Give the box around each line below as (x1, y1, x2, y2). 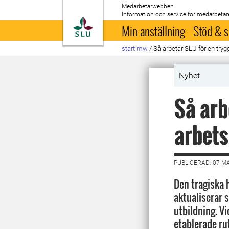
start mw (122, 44, 148, 52)
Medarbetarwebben (122, 3, 174, 10)
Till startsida (93, 17, 144, 28)
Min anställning (122, 21, 186, 40)
